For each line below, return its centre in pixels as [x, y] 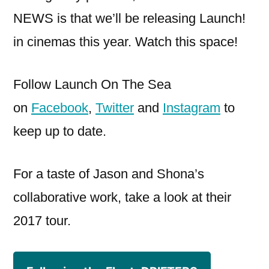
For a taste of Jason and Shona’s [109, 174]
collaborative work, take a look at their [122, 197]
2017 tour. [42, 220]
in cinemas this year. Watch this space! [125, 41]
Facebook [60, 107]
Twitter [115, 107]
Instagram [192, 107]
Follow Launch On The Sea [92, 84]
